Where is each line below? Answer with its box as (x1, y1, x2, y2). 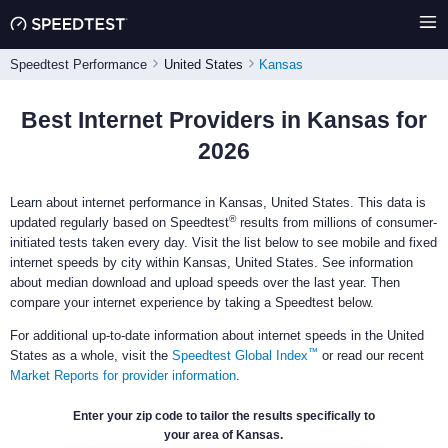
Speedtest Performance (10, 56, 147, 72)
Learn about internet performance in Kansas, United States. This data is (10, 194, 426, 210)
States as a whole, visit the (10, 347, 172, 363)
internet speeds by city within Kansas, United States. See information (10, 254, 413, 270)
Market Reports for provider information (10, 367, 236, 383)
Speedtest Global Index (172, 347, 308, 363)
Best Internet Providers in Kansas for (21, 107, 427, 134)
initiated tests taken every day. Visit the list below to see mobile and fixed (10, 234, 437, 250)
